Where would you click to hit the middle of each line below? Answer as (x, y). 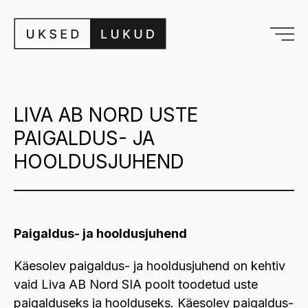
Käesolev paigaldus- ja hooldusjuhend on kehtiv (150, 266)
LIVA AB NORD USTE (106, 115)
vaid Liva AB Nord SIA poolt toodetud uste (136, 284)
